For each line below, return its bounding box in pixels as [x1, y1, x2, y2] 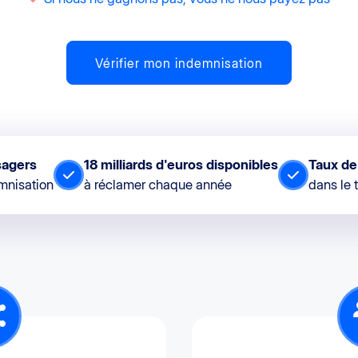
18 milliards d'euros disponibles [84, 156, 278, 173]
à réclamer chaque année [84, 176, 232, 193]
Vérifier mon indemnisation [95, 54, 263, 71]
